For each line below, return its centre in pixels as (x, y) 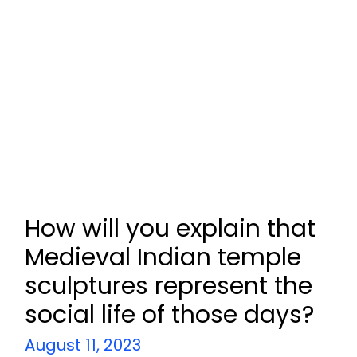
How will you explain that (170, 228)
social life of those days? (169, 314)
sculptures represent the (168, 286)
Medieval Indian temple (163, 257)
